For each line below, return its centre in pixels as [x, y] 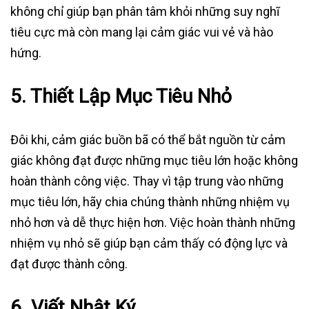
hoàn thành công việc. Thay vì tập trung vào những [147, 181]
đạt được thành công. [69, 264]
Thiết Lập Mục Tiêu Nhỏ [131, 97]
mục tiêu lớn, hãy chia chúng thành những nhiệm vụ [150, 202]
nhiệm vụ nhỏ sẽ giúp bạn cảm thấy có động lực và [149, 243]
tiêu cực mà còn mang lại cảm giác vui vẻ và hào [142, 32]
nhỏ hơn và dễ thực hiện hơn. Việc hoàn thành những [153, 223]
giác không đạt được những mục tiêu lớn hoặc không [154, 161]
